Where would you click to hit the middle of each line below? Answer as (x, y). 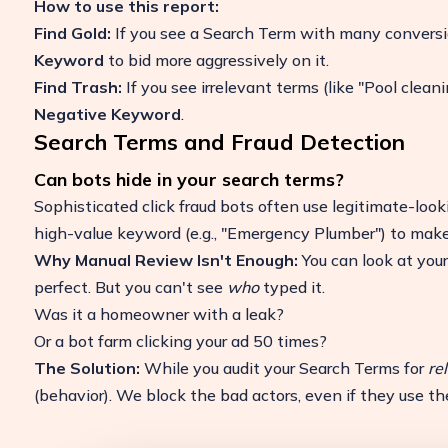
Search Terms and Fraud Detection (219, 141)
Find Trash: (77, 86)
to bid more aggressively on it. (216, 59)
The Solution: (86, 367)
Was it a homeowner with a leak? (158, 313)
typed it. (291, 286)
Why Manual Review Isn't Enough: (165, 259)
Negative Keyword (107, 113)
